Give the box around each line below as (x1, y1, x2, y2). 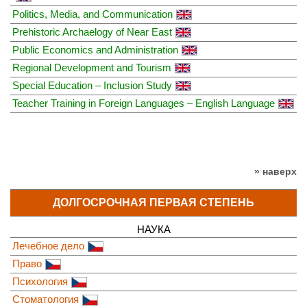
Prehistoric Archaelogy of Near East (12, 25, 172, 38)
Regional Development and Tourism (12, 61, 171, 73)
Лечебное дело (12, 240, 84, 252)
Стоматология (12, 293, 79, 306)
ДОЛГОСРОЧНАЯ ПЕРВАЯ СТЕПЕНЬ (53, 197, 254, 209)
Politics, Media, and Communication (12, 8, 173, 20)
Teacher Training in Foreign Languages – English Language (12, 97, 275, 109)
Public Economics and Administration (12, 43, 178, 56)
